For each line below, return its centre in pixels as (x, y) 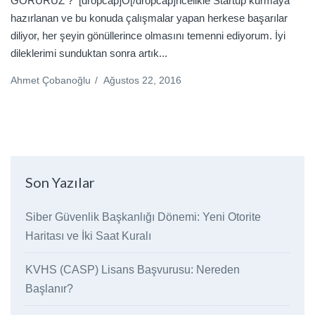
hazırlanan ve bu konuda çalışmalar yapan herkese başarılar (149, 18)
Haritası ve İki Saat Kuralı (88, 236)
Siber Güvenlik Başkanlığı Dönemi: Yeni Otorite (143, 217)
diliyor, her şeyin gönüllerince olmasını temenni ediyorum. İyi (148, 35)
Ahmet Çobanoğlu (51, 80)
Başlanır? (49, 288)
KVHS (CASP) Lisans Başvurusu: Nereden (132, 269)
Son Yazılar (60, 182)
